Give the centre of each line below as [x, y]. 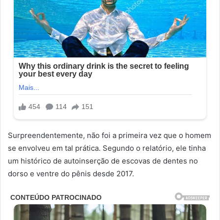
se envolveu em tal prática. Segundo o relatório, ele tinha [107, 148]
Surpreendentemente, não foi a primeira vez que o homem [110, 135]
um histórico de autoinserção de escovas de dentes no [103, 161]
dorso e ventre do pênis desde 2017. [71, 173]
